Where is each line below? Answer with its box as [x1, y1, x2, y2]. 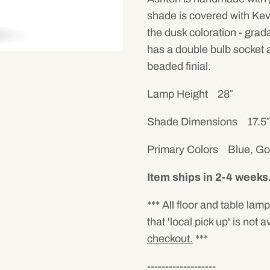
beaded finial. [147, 60, 211, 72]
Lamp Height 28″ [147, 87, 233, 100]
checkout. [147, 232, 193, 245]
